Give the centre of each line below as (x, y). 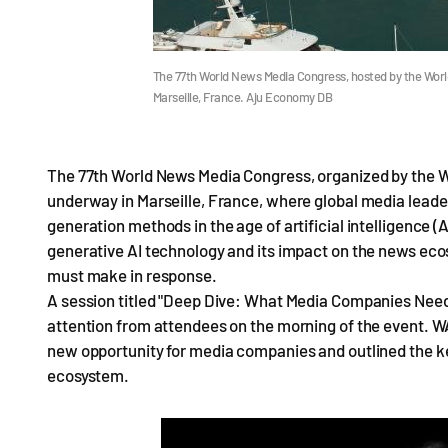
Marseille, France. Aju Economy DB (242, 97)
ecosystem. (91, 375)
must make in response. (132, 275)
